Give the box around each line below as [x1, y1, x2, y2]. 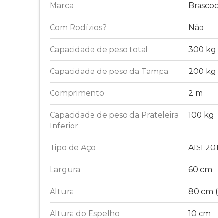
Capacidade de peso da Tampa [50, 67, 168, 76]
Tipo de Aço [50, 143, 96, 153]
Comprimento [50, 89, 104, 98]
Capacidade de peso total [50, 45, 148, 54]
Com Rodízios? [50, 23, 107, 33]
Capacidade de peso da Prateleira [50, 110, 179, 120]
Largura [50, 165, 80, 175]
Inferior [50, 121, 78, 131]
